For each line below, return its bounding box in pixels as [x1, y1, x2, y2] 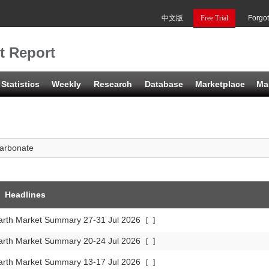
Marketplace [195, 79, 245, 89]
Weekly [52, 79, 81, 89]
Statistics [1, 79, 40, 89]
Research [94, 79, 132, 89]
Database [145, 79, 183, 89]
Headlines [5, 190, 46, 199]
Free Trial [201, 14, 228, 22]
